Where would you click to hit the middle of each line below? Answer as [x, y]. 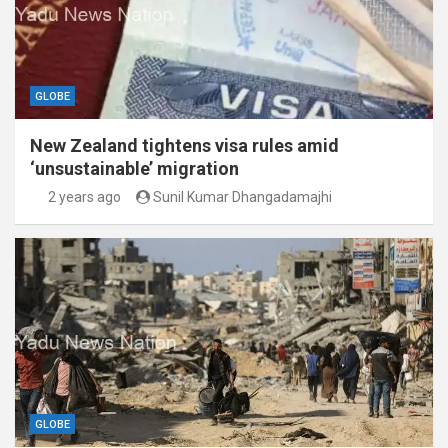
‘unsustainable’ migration [134, 169]
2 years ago [84, 197]
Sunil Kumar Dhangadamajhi [242, 197]
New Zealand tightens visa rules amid [184, 146]
